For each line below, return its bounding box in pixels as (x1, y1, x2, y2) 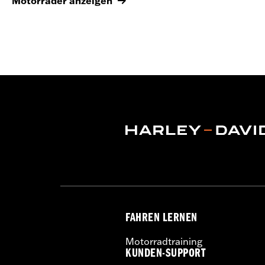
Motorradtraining (125, 235, 202, 247)
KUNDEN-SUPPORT (125, 248, 206, 261)
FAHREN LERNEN (125, 212, 198, 225)
